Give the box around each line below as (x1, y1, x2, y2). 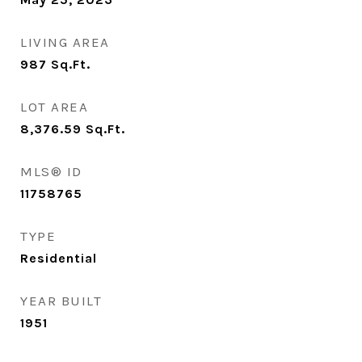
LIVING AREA (20, 34, 110, 50)
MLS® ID (20, 163, 82, 179)
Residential (20, 250, 97, 266)
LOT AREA (20, 99, 88, 115)
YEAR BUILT (20, 293, 102, 309)
